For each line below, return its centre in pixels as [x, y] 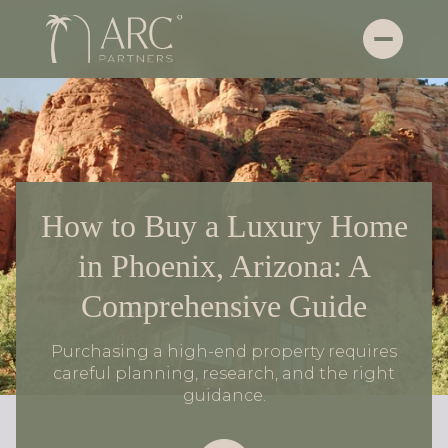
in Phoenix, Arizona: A [224, 266]
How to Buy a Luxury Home [224, 226]
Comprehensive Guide [224, 306]
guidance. [224, 395]
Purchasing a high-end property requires [224, 351]
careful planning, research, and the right [224, 373]
